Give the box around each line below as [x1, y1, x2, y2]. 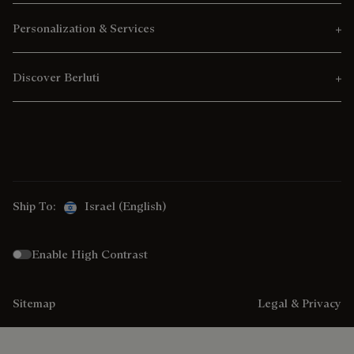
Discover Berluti [13, 70, 100, 85]
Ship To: [13, 198, 56, 214]
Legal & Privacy [258, 295, 341, 311]
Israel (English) [85, 198, 166, 214]
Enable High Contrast [32, 247, 148, 262]
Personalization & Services [13, 21, 155, 36]
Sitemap [13, 295, 55, 311]
